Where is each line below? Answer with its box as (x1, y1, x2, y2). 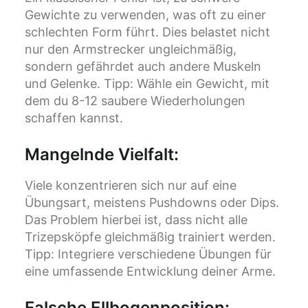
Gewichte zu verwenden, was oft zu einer (25, 8, 266, 23)
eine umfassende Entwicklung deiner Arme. (25, 264, 276, 279)
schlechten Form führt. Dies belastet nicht (25, 25, 270, 40)
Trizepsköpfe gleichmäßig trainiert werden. (25, 230, 276, 245)
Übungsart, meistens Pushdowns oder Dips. (25, 195, 279, 210)
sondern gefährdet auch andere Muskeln (25, 59, 261, 74)
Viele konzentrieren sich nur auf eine (25, 178, 236, 193)
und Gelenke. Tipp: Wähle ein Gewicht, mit (25, 76, 269, 91)
